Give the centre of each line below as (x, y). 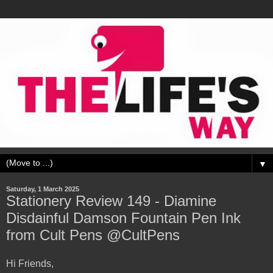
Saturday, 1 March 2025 (43, 189)
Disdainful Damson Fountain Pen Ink (123, 218)
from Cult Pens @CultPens (93, 235)
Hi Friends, (31, 264)
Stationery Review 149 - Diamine (111, 200)
